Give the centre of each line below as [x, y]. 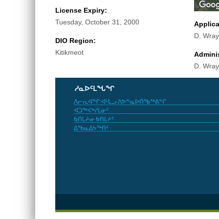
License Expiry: [82, 10]
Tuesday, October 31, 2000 [97, 22]
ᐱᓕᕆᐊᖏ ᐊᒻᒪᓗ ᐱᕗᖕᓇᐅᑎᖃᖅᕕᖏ [120, 101]
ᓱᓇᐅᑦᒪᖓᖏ [94, 88]
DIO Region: [76, 40]
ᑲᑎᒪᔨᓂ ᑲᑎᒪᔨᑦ [94, 119]
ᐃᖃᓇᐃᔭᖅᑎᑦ [91, 128]
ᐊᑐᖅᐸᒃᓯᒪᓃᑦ [91, 110]
